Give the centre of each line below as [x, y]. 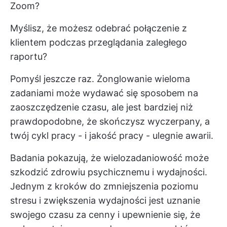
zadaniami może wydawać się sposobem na [104, 93]
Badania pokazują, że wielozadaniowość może [109, 158]
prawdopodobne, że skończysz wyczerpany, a [110, 121]
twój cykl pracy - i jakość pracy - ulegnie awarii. [112, 136]
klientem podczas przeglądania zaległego [99, 42]
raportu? [29, 56]
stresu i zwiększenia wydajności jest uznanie [105, 200]
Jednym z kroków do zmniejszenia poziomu [104, 186]
